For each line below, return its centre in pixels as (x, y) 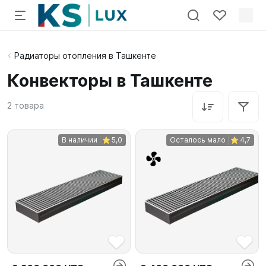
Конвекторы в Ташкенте (110, 81)
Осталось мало (198, 140)
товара (29, 105)
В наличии (80, 140)
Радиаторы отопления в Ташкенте (85, 56)
